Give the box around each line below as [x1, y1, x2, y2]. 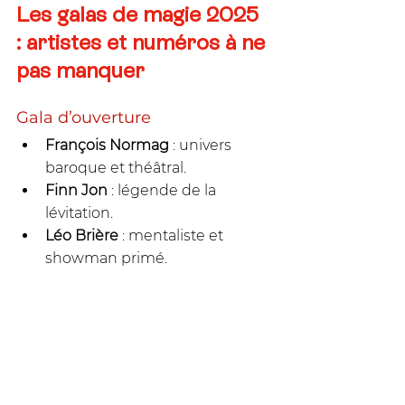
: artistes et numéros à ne [16, 29, 270, 54]
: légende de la [108, 181, 220, 199]
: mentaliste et [118, 226, 227, 244]
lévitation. [45, 203, 113, 221]
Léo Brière [45, 226, 118, 244]
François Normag [45, 136, 169, 154]
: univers [169, 136, 235, 154]
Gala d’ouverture [16, 107, 151, 127]
